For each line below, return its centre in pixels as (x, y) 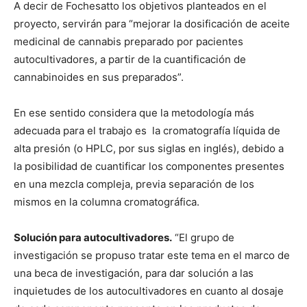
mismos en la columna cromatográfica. (107, 202)
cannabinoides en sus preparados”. (99, 77)
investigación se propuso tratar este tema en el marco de (152, 255)
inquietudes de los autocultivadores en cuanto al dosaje (149, 291)
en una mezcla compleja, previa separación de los (134, 184)
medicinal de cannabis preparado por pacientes (128, 41)
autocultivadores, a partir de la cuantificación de (130, 59)
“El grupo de (203, 237)
